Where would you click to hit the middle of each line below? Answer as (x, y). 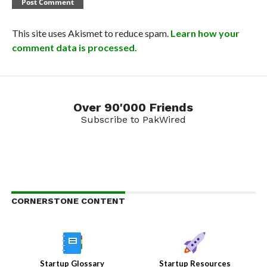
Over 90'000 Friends (133, 108)
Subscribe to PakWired (133, 120)
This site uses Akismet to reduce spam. (91, 33)
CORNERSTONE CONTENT (68, 201)
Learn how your (205, 33)
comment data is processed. (74, 48)
